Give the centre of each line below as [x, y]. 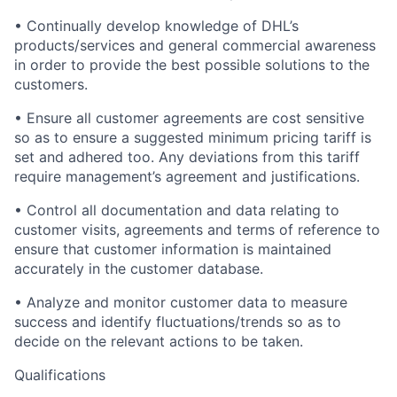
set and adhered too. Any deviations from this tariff [187, 157]
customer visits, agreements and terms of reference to [197, 230]
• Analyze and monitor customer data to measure [181, 302]
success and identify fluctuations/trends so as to [178, 322]
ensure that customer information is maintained [173, 249]
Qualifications [60, 375]
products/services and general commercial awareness [195, 45]
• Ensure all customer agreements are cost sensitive [189, 118]
